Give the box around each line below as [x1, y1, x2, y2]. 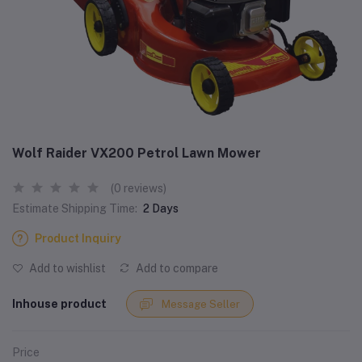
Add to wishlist [27, 262, 106, 276]
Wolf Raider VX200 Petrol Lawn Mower [12, 145, 261, 162]
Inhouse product [12, 297, 107, 310]
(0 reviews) [111, 182, 166, 196]
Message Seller [162, 297, 240, 310]
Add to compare [133, 262, 218, 276]
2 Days [143, 202, 179, 216]
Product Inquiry [35, 232, 121, 246]
